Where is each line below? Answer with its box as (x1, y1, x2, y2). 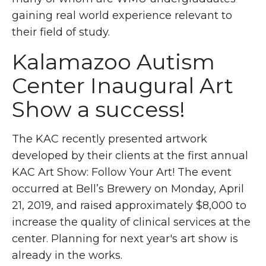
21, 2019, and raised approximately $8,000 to (12, 198, 246, 212)
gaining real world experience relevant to (12, 8, 232, 22)
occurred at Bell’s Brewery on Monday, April (12, 182, 244, 195)
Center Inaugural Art (12, 72, 233, 99)
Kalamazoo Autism (12, 48, 215, 75)
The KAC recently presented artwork (12, 132, 207, 145)
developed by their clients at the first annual (12, 148, 248, 162)
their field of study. (12, 25, 110, 39)
